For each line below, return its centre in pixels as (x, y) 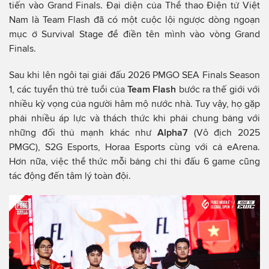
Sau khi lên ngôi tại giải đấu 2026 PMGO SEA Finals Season (134, 74)
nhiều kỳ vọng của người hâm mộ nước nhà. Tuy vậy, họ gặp (134, 103)
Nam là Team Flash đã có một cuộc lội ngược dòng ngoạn (134, 19)
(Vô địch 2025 (227, 132)
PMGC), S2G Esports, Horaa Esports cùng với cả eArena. (134, 147)
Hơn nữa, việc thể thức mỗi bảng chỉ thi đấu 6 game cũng (134, 161)
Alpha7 (176, 132)
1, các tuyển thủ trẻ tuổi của (68, 89)
